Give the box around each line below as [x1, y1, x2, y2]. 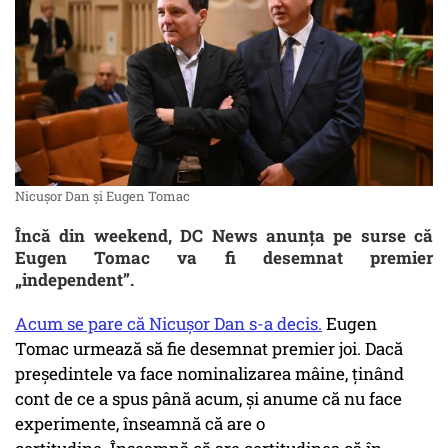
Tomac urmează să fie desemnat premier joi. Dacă [15, 337, 403, 361]
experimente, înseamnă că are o [15, 412, 265, 436]
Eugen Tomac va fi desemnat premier [15, 246, 433, 270]
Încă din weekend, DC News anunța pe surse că [15, 224, 433, 248]
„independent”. [15, 268, 134, 292]
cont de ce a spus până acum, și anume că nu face [15, 387, 402, 411]
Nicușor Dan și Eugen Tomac [15, 187, 190, 206]
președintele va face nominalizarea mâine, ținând [15, 362, 404, 386]
